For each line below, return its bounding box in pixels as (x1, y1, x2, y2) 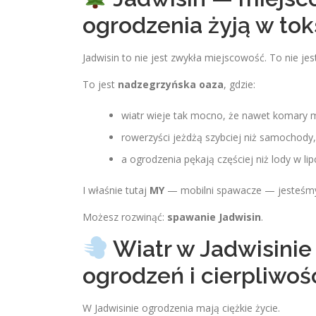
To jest (83, 78, 118, 91)
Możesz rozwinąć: (83, 210, 167, 224)
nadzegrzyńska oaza (118, 78, 224, 91)
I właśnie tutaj (83, 183, 150, 197)
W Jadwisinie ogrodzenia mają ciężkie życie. (83, 301, 280, 315)
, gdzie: (224, 78, 255, 91)
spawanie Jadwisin (167, 210, 261, 224)
